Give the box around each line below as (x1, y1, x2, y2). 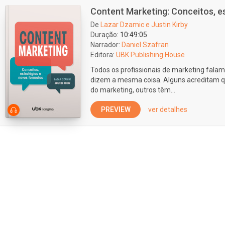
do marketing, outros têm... (90, 86, 175, 94)
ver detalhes (148, 105, 187, 114)
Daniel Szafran (122, 41, 169, 49)
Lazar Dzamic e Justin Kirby (100, 21, 188, 29)
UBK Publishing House (116, 51, 185, 59)
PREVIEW (100, 105, 131, 114)
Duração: (90, 31, 119, 39)
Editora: (90, 51, 115, 59)
